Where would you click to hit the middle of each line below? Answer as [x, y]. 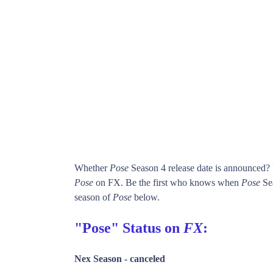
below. [146, 197]
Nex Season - [102, 259]
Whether [92, 168]
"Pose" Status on [129, 228]
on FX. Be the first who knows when [167, 183]
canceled [147, 259]
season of [94, 197]
